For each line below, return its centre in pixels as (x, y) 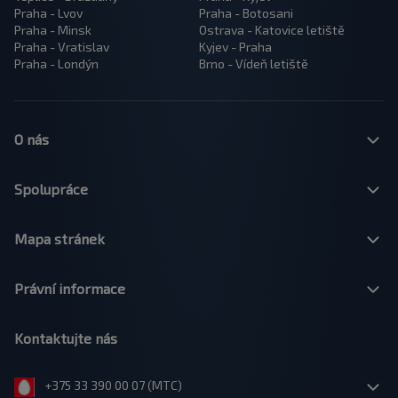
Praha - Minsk (53, 30)
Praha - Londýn (56, 64)
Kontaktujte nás (66, 338)
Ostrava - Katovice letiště (271, 30)
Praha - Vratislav (62, 47)
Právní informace (70, 288)
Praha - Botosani (246, 13)
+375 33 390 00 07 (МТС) (111, 385)
